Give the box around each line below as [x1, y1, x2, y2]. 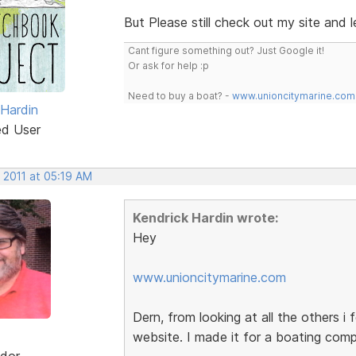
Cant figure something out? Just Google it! [127, 44, 324, 56]
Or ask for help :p [127, 59, 209, 72]
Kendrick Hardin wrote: [132, 209, 278, 226]
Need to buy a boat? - [127, 89, 232, 102]
